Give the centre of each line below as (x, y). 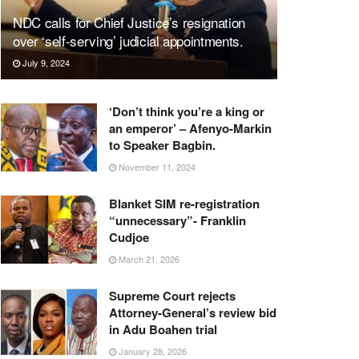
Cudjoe (129, 237)
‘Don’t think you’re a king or (187, 111)
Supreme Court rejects (172, 295)
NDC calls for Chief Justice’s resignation (129, 22)
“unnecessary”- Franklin (177, 220)
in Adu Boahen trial (163, 329)
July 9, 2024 (45, 62)
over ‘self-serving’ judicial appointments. (128, 40)
